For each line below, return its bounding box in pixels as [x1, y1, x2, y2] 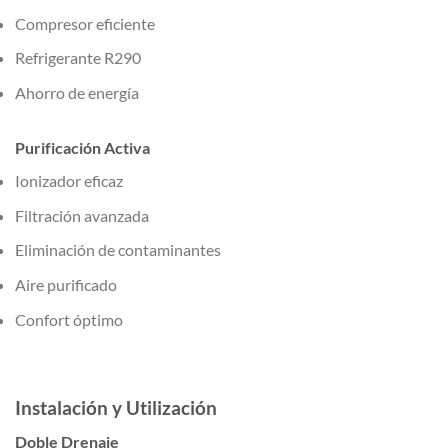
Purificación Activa [15, 138, 150, 158]
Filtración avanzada [15, 205, 149, 225]
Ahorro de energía [15, 82, 139, 102]
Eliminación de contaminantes [15, 240, 221, 260]
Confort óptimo [15, 309, 123, 329]
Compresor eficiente [15, 13, 155, 33]
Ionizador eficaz [15, 171, 123, 191]
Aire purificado [15, 275, 117, 295]
